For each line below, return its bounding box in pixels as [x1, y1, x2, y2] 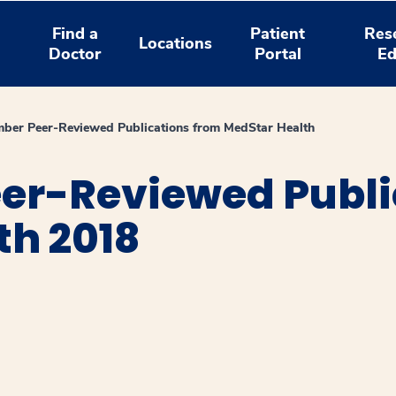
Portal [254, 42, 301, 65]
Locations [139, 33, 213, 54]
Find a [51, 22, 98, 44]
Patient [250, 22, 306, 44]
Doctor [49, 42, 102, 65]
